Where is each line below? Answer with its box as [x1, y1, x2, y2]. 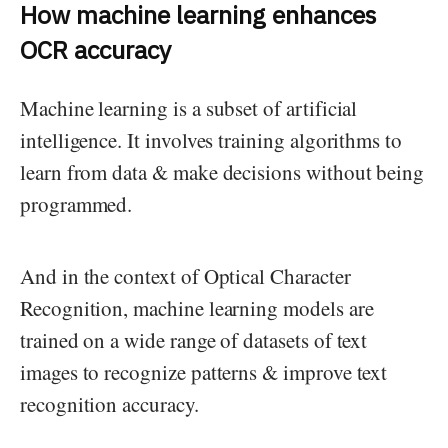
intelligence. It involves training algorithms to [20, 125, 402, 154]
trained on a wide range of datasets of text [20, 325, 368, 354]
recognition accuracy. [20, 389, 206, 418]
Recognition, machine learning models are [20, 293, 374, 322]
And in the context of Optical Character [20, 261, 351, 290]
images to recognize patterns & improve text [20, 357, 388, 386]
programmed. [20, 189, 133, 218]
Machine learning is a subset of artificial [20, 93, 358, 122]
